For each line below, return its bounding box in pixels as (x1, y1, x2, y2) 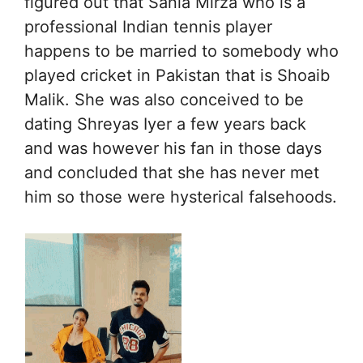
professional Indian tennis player (24, 17, 272, 37)
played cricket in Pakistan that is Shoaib (24, 66, 330, 86)
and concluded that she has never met (24, 163, 319, 183)
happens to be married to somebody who (24, 41, 339, 62)
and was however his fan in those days (24, 139, 322, 159)
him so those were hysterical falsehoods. (24, 187, 337, 207)
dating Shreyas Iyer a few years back (24, 114, 306, 135)
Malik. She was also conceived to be (24, 90, 304, 110)
